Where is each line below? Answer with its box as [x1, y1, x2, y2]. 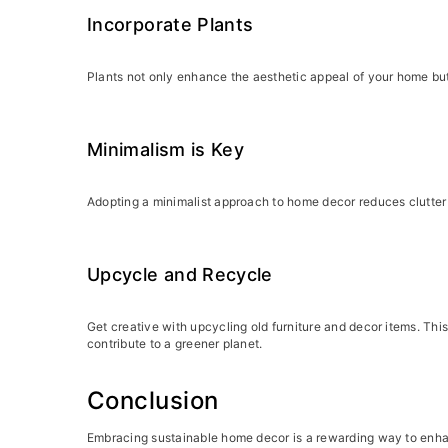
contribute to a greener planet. [87, 335, 263, 351]
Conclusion [87, 385, 219, 415]
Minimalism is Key [87, 138, 245, 160]
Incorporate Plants [87, 13, 254, 35]
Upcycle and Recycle [87, 263, 273, 285]
